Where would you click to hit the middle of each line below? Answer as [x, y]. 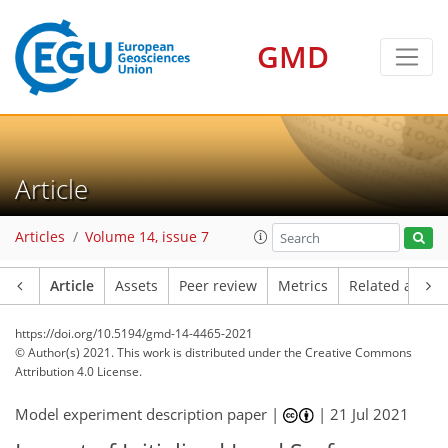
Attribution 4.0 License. [78, 371]
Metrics [303, 286]
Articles [40, 237]
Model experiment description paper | [149, 414]
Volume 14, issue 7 [147, 237]
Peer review [218, 286]
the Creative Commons [348, 352]
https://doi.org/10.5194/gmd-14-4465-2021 [134, 333]
